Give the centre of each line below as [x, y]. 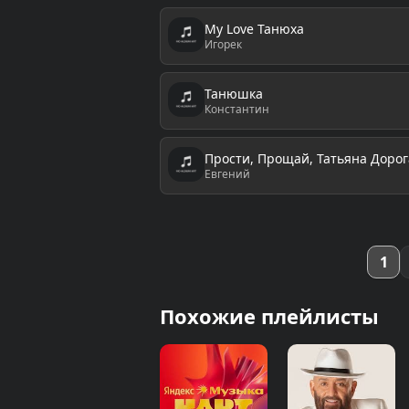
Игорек [223, 44]
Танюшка [233, 93]
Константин [236, 109]
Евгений [227, 173]
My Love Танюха [254, 28]
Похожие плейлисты [269, 316]
